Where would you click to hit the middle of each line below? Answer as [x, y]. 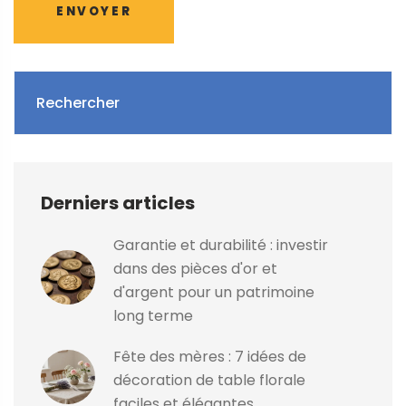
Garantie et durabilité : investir [221, 245]
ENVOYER [94, 11]
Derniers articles [118, 203]
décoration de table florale [209, 380]
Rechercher [78, 102]
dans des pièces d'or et [195, 268]
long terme [153, 315]
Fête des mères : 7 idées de [210, 356]
